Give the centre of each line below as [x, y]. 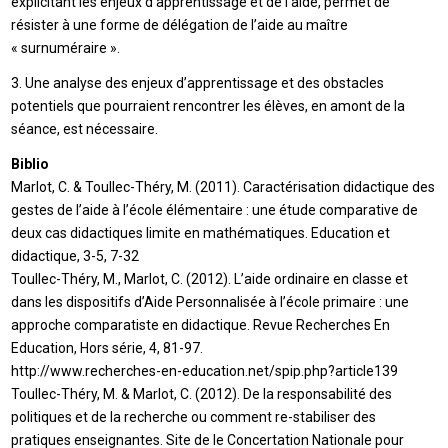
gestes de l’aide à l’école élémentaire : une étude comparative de [215, 209]
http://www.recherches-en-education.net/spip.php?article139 [205, 370]
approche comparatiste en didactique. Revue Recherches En [201, 324]
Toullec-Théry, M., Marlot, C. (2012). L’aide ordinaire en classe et [210, 278]
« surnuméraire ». [66, 48]
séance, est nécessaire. [85, 129]
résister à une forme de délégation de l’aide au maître [180, 25]
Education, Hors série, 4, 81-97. [107, 347]
